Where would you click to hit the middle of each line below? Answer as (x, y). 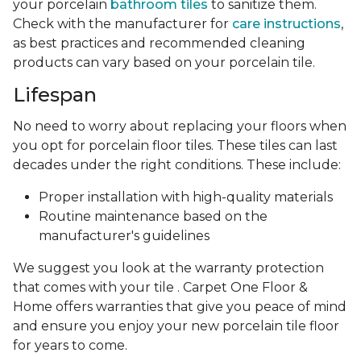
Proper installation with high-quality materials (186, 197)
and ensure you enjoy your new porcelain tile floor (176, 326)
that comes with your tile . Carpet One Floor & (160, 288)
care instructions (286, 24)
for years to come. (70, 346)
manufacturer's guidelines (124, 236)
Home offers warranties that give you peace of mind (180, 307)
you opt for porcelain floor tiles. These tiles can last (175, 146)
